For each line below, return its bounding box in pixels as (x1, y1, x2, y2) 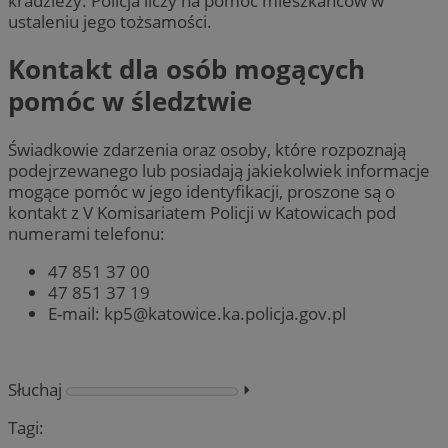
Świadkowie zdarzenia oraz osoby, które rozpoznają (8, 137, 406, 161)
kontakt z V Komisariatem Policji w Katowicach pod (8, 200, 396, 224)
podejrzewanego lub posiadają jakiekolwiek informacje (8, 158, 430, 182)
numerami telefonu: (8, 221, 165, 245)
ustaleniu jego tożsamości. (8, 10, 212, 34)
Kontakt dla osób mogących (8, 51, 365, 88)
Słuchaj (8, 378, 62, 402)
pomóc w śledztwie (8, 83, 252, 120)
